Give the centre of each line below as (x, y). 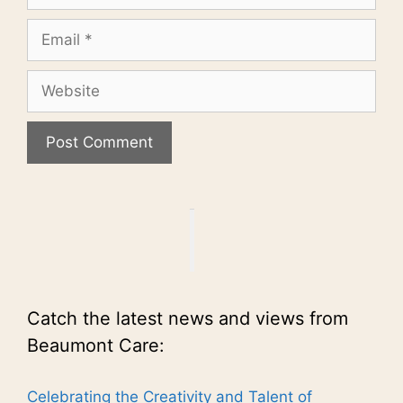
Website (55, 80)
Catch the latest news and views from (188, 318)
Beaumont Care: (96, 345)
